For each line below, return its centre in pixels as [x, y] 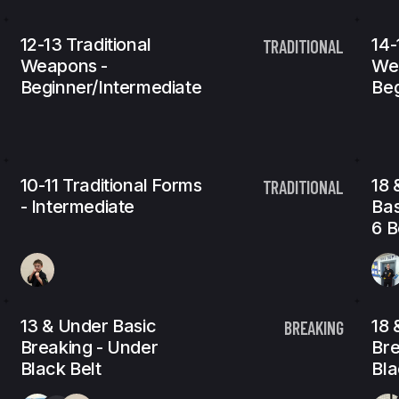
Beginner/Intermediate [111, 87]
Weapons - [64, 66]
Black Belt [61, 369]
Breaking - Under [89, 347]
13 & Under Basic [88, 326]
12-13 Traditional [85, 45]
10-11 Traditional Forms [111, 185]
